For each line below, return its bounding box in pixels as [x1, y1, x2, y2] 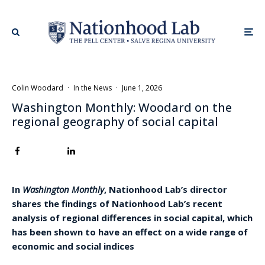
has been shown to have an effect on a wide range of [12, 225, 248, 238]
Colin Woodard [12, 82, 63, 93]
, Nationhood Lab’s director [104, 183, 227, 195]
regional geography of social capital [12, 113, 218, 130]
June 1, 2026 [122, 82, 162, 93]
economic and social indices [12, 240, 134, 252]
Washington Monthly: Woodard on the [12, 99, 232, 115]
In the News [73, 82, 112, 93]
